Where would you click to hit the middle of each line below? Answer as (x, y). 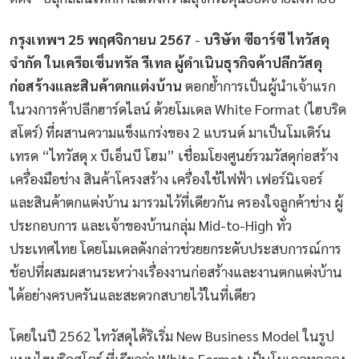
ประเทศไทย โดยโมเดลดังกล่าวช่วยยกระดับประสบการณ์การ (175, 248)
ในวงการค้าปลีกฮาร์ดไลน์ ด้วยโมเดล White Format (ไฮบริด (178, 108)
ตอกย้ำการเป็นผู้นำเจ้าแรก (259, 85)
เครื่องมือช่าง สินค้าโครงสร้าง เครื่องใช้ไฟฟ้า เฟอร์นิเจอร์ (166, 178)
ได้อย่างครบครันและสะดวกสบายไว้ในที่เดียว (133, 294)
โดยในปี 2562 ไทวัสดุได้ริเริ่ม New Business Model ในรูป (172, 336)
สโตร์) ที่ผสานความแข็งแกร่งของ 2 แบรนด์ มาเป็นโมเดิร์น (170, 131)
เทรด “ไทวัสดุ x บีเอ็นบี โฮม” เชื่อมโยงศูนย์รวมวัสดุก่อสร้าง (174, 155)
